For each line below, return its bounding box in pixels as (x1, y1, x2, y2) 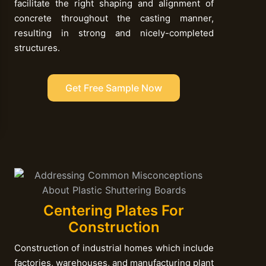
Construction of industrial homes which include (14, 242, 214, 254)
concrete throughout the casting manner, (14, 12, 214, 24)
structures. (14, 42, 60, 53)
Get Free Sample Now (65, 81, 163, 94)
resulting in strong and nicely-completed (14, 27, 214, 39)
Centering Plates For (43, 202, 185, 220)
